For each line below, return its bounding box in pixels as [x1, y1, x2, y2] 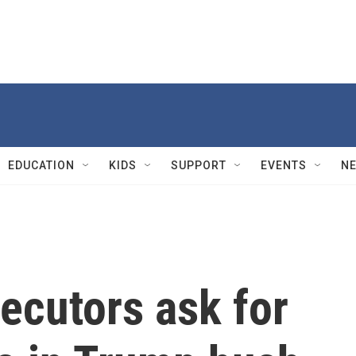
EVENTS [261, 159, 307, 172]
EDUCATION [8, 159, 75, 172]
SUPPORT [171, 159, 226, 172]
